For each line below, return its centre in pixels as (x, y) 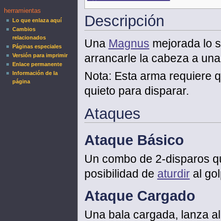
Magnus (129, 43)
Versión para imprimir (40, 55)
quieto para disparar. (136, 91)
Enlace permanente (37, 64)
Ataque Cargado (140, 195)
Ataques (112, 114)
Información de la (35, 73)
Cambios (24, 29)
